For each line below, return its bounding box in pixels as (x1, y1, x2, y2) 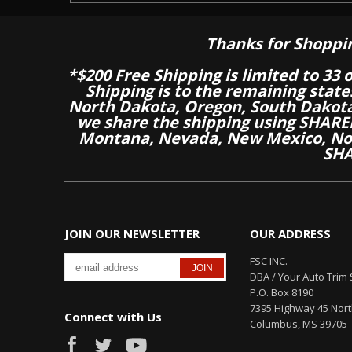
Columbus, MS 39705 (250, 317, 347, 332)
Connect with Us (64, 309, 162, 325)
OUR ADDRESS (250, 225, 331, 242)
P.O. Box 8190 (250, 285, 313, 300)
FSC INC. (250, 254, 288, 269)
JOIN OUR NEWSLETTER (64, 225, 200, 242)
